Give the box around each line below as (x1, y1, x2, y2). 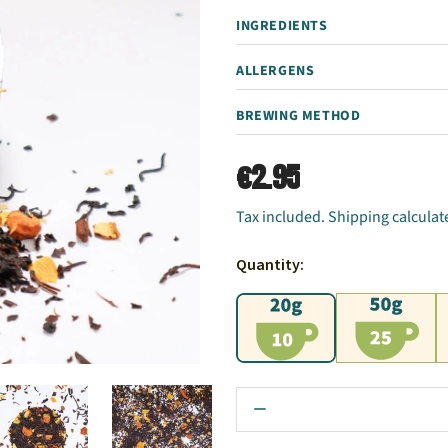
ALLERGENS (236, 60, 315, 81)
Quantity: (236, 253, 304, 276)
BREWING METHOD (236, 105, 361, 126)
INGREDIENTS (236, 15, 328, 36)
